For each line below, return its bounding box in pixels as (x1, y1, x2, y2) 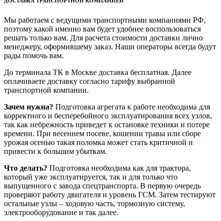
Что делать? (4, 164, 47, 173)
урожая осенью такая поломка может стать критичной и (4, 138, 193, 147)
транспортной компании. (4, 86, 89, 95)
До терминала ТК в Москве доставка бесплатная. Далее (4, 68, 191, 77)
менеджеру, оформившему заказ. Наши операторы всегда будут (4, 42, 216, 51)
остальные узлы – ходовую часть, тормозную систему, (4, 199, 185, 208)
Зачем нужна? (4, 103, 53, 111)
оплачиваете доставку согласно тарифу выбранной (4, 77, 175, 86)
